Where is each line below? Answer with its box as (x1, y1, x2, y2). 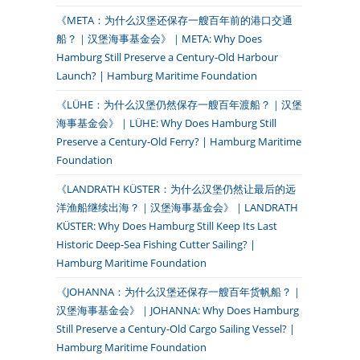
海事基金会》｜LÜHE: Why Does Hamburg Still (56, 116, 276, 130)
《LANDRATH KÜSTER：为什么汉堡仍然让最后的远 (56, 182, 296, 196)
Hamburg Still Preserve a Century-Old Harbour (56, 50, 278, 64)
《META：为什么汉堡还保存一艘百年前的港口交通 (56, 13, 292, 27)
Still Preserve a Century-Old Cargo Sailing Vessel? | (56, 321, 295, 336)
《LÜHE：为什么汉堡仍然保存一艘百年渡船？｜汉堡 (56, 97, 302, 112)
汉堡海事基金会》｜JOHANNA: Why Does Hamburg (56, 303, 299, 317)
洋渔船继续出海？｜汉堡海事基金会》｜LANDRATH (56, 200, 298, 215)
